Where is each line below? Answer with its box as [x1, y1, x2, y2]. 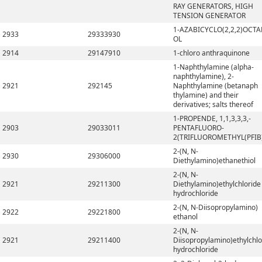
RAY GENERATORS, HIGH [173, 1, 253, 11]
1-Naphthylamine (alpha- [173, 62, 254, 72]
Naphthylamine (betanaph [173, 81, 258, 91]
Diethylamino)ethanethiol [173, 156, 256, 166]
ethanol [173, 212, 198, 222]
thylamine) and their [173, 90, 239, 100]
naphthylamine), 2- [173, 71, 234, 81]
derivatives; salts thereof [173, 99, 253, 109]
